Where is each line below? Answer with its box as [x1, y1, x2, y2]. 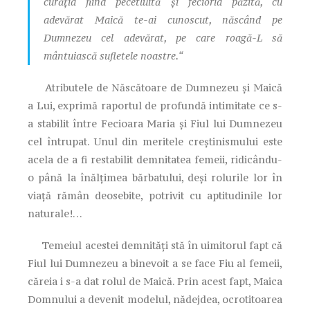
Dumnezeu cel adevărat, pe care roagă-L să [44, 30, 282, 44]
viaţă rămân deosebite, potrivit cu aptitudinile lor [28, 188, 282, 202]
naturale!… [28, 206, 82, 220]
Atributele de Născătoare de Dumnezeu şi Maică [28, 80, 282, 94]
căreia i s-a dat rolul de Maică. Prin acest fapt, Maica [28, 274, 282, 288]
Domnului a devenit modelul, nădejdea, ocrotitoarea [28, 292, 282, 306]
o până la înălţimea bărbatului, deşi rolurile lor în [28, 170, 282, 184]
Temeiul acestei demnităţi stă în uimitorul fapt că [28, 238, 282, 252]
